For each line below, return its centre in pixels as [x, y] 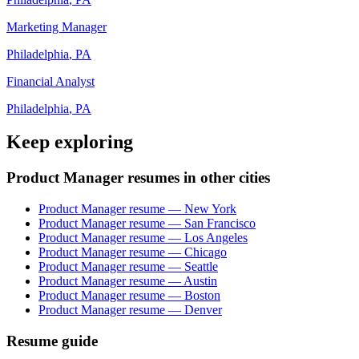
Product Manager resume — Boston [129, 296]
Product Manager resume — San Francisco [147, 224]
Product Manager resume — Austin [128, 281]
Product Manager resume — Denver [130, 310]
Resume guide [52, 341]
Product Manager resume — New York [137, 209]
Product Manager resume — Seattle [128, 267]
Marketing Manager [56, 26]
